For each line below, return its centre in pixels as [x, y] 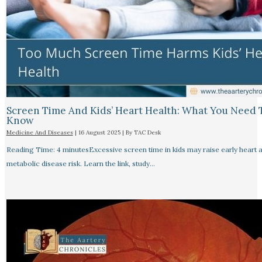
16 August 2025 [100, 132]
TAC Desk [147, 132]
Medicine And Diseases [39, 132]
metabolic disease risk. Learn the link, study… [80, 163]
